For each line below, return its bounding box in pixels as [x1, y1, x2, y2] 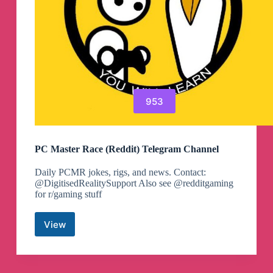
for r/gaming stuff [34, 189, 102, 200]
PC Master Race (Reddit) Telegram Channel [34, 144, 219, 155]
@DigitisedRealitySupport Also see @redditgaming [34, 178, 233, 189]
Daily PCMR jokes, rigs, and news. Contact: [34, 167, 206, 178]
